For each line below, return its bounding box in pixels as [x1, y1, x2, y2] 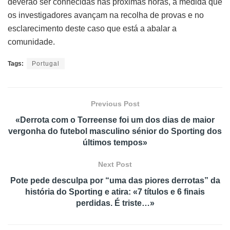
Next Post [98, 160, 132, 168]
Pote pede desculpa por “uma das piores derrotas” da [10, 176, 220, 185]
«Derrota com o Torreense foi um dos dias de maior [15, 115, 215, 124]
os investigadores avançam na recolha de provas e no [8, 10, 204, 20]
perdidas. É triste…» [75, 198, 155, 207]
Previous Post [90, 99, 140, 108]
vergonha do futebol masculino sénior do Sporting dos [8, 126, 222, 136]
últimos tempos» [83, 138, 147, 147]
